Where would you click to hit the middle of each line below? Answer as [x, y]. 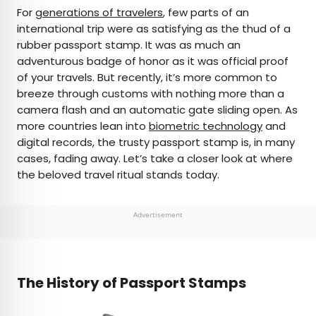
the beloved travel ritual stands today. [120, 174]
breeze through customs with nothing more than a [151, 93]
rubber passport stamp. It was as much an [129, 44]
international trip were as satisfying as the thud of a [154, 28]
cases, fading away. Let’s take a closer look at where [155, 158]
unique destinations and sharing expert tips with [152, 180]
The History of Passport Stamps [133, 282]
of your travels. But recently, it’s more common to [147, 77]
